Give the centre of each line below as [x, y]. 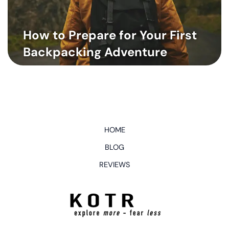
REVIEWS [114, 165]
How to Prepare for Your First [110, 35]
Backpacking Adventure [95, 52]
